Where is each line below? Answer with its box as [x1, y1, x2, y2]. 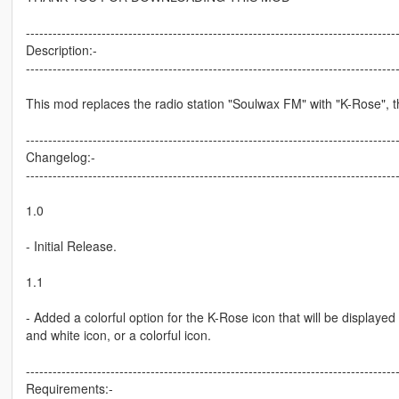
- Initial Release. [25, 237, 117, 256]
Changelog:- [25, 148, 95, 167]
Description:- [25, 41, 97, 60]
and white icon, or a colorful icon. [25, 326, 211, 345]
